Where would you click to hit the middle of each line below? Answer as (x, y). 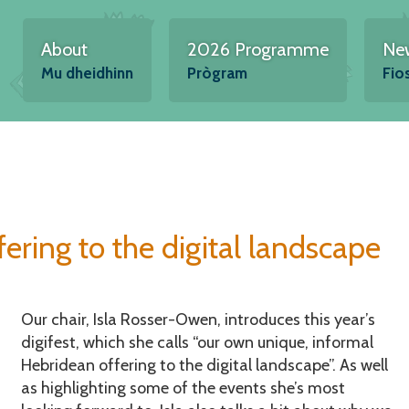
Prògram (217, 73)
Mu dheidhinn (87, 73)
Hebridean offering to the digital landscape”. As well (204, 365)
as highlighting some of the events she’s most (183, 388)
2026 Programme (257, 49)
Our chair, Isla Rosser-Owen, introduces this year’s (198, 319)
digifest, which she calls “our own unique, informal (197, 342)
